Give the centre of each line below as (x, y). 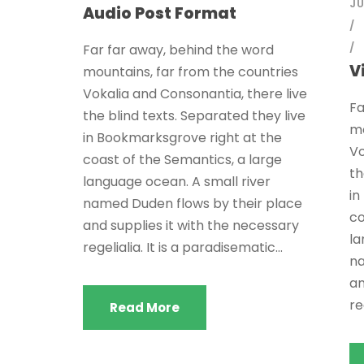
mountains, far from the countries (191, 72)
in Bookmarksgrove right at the (182, 138)
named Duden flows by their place (193, 204)
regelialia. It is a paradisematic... (183, 247)
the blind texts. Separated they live (194, 116)
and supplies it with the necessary (191, 225)
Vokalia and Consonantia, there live (195, 94)
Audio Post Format (160, 13)
